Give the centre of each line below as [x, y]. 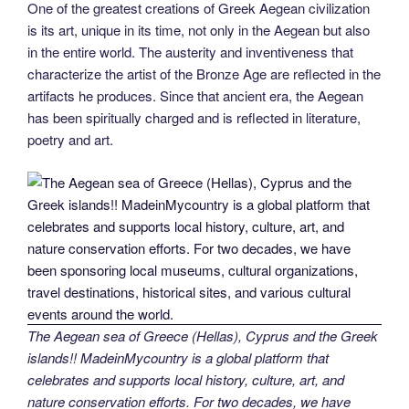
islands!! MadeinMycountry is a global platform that [178, 357]
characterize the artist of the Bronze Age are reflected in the [204, 74]
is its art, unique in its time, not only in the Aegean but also [199, 30]
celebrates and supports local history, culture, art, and [186, 379]
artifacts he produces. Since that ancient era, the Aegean [195, 96]
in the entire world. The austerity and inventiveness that [190, 52]
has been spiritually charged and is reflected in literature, [194, 118]
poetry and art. [70, 140]
